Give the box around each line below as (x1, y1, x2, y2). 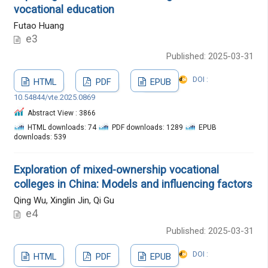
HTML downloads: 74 (27, 123, 98, 132)
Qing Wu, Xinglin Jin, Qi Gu (13, 195, 114, 206)
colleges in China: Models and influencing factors (13, 177, 252, 190)
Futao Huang (13, 20, 64, 32)
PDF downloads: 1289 (111, 123, 185, 132)
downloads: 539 (13, 132, 66, 141)
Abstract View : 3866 (27, 108, 96, 117)
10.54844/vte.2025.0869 (13, 92, 95, 102)
